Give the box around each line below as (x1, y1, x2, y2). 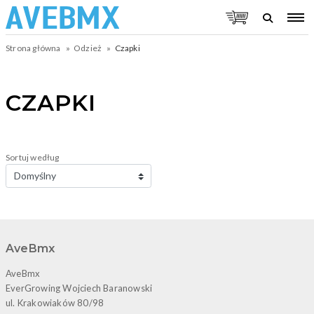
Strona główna (6, 43, 61, 53)
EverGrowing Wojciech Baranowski (6, 282, 153, 294)
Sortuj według (6, 152, 60, 163)
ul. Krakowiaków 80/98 (6, 296, 104, 308)
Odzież (74, 43, 102, 53)
